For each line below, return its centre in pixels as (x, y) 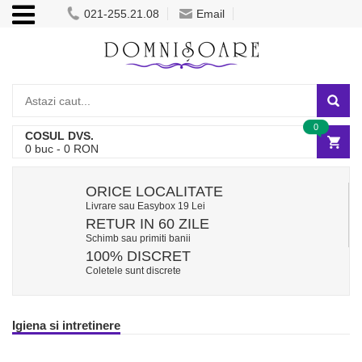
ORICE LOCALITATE (154, 192)
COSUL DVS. (59, 136)
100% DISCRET (138, 256)
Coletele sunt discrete (133, 271)
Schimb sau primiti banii (138, 238)
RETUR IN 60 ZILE (147, 224)
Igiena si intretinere (66, 325)
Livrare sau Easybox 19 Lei (145, 206)
